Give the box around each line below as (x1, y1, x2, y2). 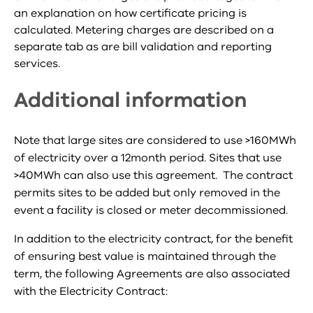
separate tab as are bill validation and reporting (14, 39, 272, 54)
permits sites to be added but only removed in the (14, 185, 280, 201)
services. (14, 56, 60, 71)
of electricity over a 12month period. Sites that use (14, 150, 282, 166)
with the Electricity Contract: (14, 284, 168, 299)
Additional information (14, 86, 247, 115)
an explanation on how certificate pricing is (14, 6, 247, 21)
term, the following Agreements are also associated (14, 266, 290, 282)
